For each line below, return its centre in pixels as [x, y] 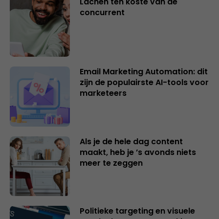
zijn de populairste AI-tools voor [144, 83]
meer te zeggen [111, 163]
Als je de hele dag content [131, 141]
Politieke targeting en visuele [137, 211]
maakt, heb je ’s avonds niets [138, 152]
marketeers [103, 93]
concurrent [102, 13]
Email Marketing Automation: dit [143, 72]
